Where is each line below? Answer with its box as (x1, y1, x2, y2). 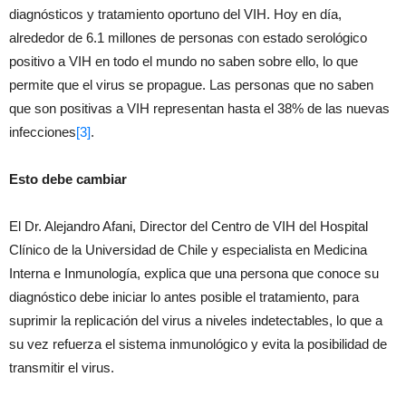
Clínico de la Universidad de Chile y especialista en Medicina (9, 242, 367, 257)
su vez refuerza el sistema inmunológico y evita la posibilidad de (9, 336, 387, 352)
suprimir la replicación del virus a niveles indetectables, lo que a (9, 313, 382, 328)
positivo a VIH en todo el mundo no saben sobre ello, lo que (9, 53, 358, 69)
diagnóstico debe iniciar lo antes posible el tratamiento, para (9, 289, 359, 304)
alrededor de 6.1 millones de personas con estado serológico (9, 30, 367, 45)
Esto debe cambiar (9, 171, 127, 187)
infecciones (9, 124, 76, 140)
